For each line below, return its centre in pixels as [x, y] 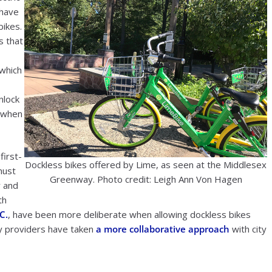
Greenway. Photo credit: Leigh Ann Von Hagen [146, 179]
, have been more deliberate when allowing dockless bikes [129, 214]
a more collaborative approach [163, 229]
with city [248, 229]
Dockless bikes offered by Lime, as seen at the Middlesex [146, 164]
